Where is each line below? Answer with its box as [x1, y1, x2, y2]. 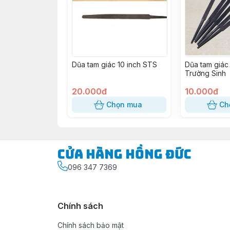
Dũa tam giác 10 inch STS [72, 60, 157, 69]
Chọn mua [106, 100, 142, 109]
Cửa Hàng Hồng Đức [57, 146, 191, 162]
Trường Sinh [185, 69, 226, 78]
